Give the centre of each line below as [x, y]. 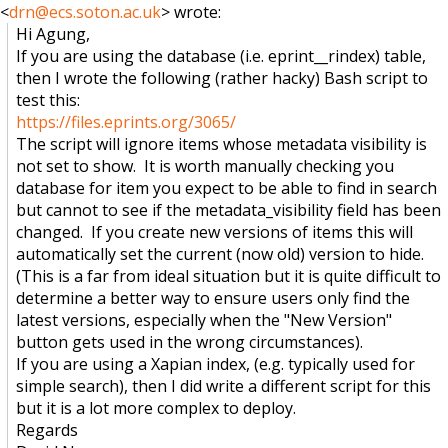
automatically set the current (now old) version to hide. [222, 253]
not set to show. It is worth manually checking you [205, 165]
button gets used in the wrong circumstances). [190, 341]
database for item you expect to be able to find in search [227, 187]
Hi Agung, [53, 33]
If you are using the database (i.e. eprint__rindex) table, [221, 55]
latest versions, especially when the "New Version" [204, 319]
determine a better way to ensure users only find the [213, 297]
